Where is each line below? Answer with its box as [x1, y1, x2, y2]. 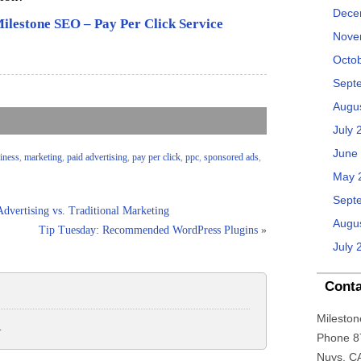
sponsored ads [204, 151, 259, 163]
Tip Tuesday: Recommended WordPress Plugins [39, 224, 258, 236]
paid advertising [67, 151, 127, 163]
